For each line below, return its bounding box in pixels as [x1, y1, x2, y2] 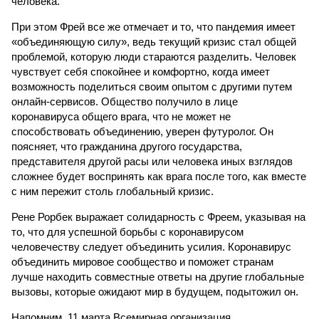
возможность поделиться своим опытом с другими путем [11, 80, 292, 93]
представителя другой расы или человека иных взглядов [11, 155, 293, 167]
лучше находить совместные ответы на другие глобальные [11, 271, 304, 283]
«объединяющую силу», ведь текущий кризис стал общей [11, 36, 296, 48]
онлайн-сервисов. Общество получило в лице [11, 95, 238, 108]
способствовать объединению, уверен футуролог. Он [11, 125, 273, 137]
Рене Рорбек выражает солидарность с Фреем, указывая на [11, 211, 305, 223]
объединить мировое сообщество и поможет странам [11, 256, 273, 268]
